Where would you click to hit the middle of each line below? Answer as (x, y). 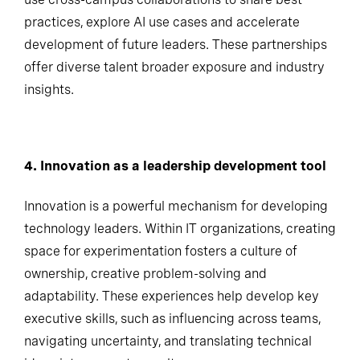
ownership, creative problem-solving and (145, 305)
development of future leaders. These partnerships (176, 48)
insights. (49, 93)
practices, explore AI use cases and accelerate (162, 26)
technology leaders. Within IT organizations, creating (180, 260)
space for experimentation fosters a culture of (161, 283)
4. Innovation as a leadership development (178, 171)
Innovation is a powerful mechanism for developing (176, 238)
